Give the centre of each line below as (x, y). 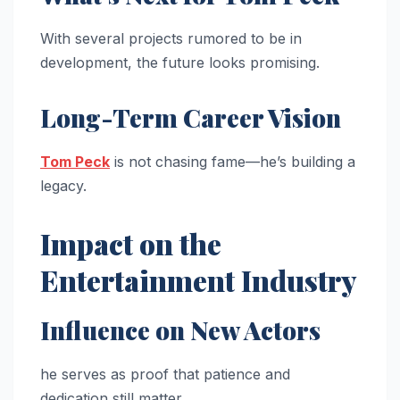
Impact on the (131, 243)
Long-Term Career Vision (191, 118)
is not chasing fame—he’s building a (233, 162)
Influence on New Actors (180, 329)
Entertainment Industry (198, 280)
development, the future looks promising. (180, 63)
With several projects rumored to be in (171, 39)
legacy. (63, 186)
